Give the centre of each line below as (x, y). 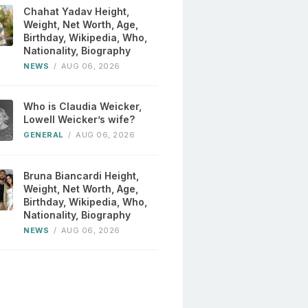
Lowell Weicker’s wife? (79, 120)
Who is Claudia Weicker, (83, 107)
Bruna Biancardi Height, (81, 176)
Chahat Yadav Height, (77, 12)
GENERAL (44, 135)
